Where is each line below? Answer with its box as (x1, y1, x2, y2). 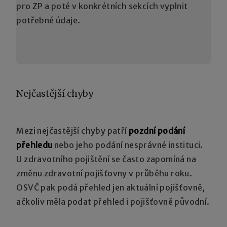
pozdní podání (129, 125, 185, 136)
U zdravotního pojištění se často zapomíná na (16, 154, 197, 164)
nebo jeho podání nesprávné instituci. (52, 139, 203, 150)
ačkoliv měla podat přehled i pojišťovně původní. (16, 196, 210, 207)
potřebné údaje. (16, 15, 81, 25)
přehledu (16, 139, 53, 150)
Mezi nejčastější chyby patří (16, 125, 129, 136)
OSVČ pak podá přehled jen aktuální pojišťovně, (16, 182, 205, 193)
